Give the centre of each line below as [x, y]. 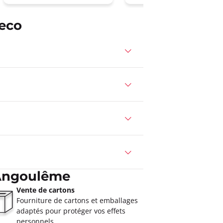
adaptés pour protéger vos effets [71, 211]
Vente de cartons [45, 190]
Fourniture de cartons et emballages [77, 200]
